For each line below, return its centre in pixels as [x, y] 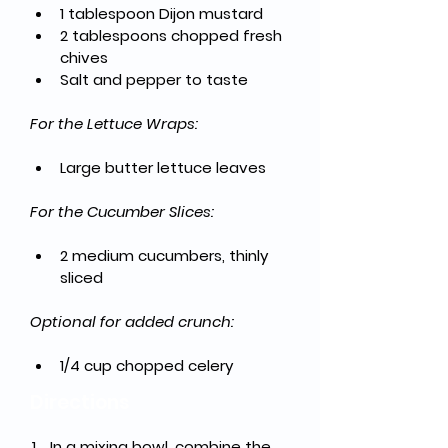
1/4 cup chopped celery [146, 365]
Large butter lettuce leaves [163, 167]
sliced [81, 277]
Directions [80, 402]
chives [84, 57]
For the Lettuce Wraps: [114, 123]
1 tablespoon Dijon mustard [161, 13]
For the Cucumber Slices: [122, 211]
